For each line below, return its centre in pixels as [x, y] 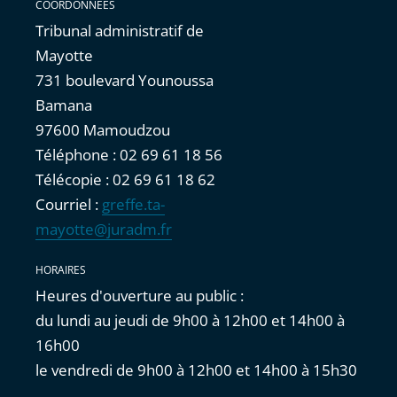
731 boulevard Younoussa [125, 80]
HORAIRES [61, 270]
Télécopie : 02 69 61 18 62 [125, 179]
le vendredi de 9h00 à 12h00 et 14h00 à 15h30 [196, 370]
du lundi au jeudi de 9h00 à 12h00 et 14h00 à [190, 320]
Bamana [64, 105]
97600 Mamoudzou [103, 130]
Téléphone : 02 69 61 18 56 [129, 155]
